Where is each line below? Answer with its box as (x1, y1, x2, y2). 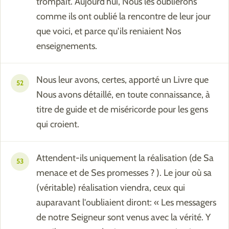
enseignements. (36, 40, 97, 52)
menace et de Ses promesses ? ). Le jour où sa (36, 167, 212, 179)
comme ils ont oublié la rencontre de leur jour (36, 11, 211, 22)
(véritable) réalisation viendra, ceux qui (36, 182, 185, 194)
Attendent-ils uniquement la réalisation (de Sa (36, 152, 214, 164)
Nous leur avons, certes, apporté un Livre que (36, 74, 209, 86)
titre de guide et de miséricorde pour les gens (36, 104, 208, 116)
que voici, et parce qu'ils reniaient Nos (36, 26, 181, 37)
